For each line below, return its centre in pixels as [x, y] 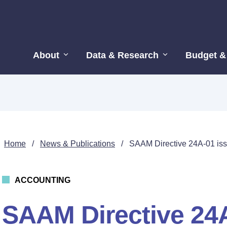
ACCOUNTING [43, 180]
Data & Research [122, 55]
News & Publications [78, 144]
